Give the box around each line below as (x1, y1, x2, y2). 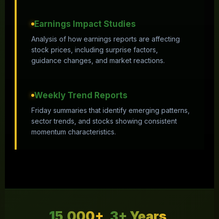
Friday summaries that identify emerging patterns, (31, 106, 190, 114)
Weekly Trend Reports (34, 90, 128, 100)
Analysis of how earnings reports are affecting (31, 35, 180, 43)
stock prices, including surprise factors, (31, 45, 158, 54)
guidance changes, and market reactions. (31, 56, 165, 65)
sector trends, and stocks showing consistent (31, 117, 177, 125)
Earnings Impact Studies (34, 19, 136, 29)
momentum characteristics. (31, 128, 116, 136)
